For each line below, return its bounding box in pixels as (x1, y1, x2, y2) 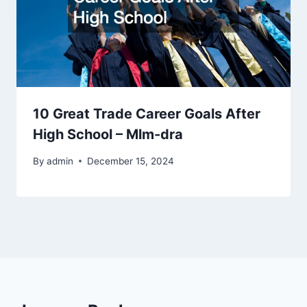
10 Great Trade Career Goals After (33, 106, 260, 123)
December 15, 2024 (87, 155, 175, 167)
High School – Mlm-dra (33, 126, 183, 143)
